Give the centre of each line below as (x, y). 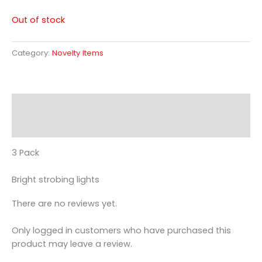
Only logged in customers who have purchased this (121, 230)
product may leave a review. (72, 244)
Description (36, 104)
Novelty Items (78, 53)
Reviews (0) (36, 126)
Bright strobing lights (56, 180)
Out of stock (38, 20)
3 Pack (25, 152)
